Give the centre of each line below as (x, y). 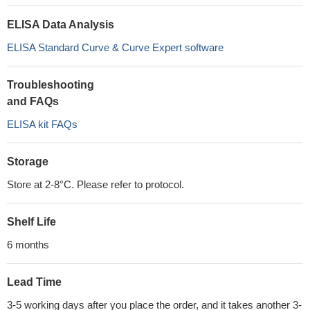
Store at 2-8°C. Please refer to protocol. (95, 184)
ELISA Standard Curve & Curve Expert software (115, 47)
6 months (28, 245)
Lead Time (34, 282)
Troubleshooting (51, 85)
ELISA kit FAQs (42, 124)
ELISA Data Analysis (61, 25)
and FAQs (33, 101)
